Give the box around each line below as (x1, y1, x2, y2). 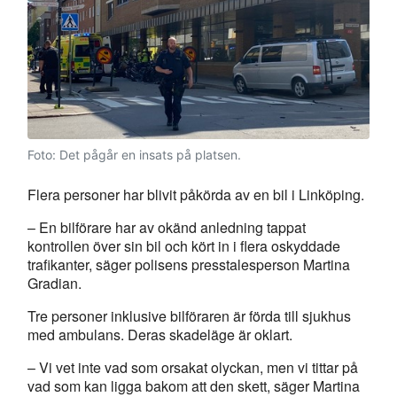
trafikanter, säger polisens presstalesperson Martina (27, 253, 350, 275)
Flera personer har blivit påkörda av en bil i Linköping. (27, 183, 364, 205)
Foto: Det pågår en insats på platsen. (27, 146, 241, 162)
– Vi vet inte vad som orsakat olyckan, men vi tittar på (27, 356, 358, 378)
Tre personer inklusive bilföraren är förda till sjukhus (27, 305, 351, 326)
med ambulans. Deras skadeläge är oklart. (27, 323, 292, 345)
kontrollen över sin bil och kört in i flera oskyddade (27, 235, 340, 256)
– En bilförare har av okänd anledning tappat (27, 216, 306, 237)
